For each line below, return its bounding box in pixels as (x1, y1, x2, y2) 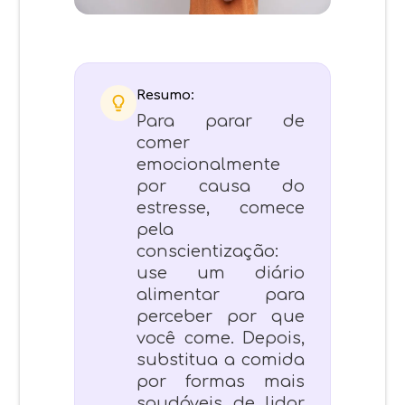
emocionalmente (137, 155, 281, 174)
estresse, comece (137, 198, 305, 217)
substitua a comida (137, 350, 305, 369)
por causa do (137, 176, 305, 195)
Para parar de (137, 111, 305, 130)
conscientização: (137, 241, 279, 260)
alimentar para (137, 285, 305, 304)
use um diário (137, 263, 305, 282)
